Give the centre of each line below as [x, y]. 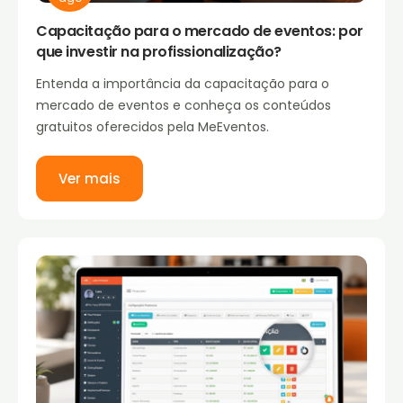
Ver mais [90, 178]
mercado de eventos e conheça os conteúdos [184, 105]
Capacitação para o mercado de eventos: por [200, 31]
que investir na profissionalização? [159, 51]
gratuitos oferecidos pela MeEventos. [152, 126]
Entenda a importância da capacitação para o [183, 83]
